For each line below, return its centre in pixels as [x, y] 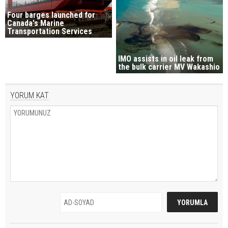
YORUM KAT [30, 96]
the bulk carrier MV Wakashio [169, 67]
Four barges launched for [51, 15]
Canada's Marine [36, 23]
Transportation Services [50, 32]
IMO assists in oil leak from [166, 59]
